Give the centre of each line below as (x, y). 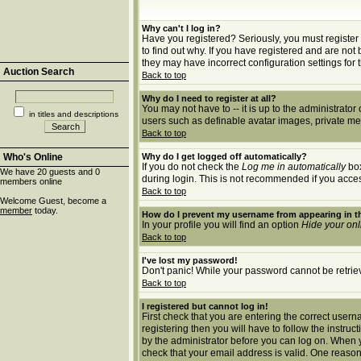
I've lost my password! (190, 260)
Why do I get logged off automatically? (224, 156)
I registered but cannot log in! (205, 306)
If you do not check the (192, 167)
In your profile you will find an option (222, 225)
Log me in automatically (294, 167)
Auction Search (39, 72)
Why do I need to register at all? (209, 98)
